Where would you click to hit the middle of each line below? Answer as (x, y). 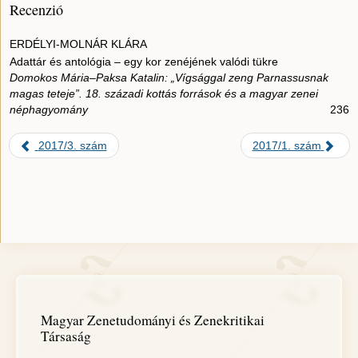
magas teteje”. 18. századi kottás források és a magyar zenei (164, 94)
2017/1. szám (286, 146)
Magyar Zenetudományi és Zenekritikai (153, 320)
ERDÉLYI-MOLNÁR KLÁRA (78, 44)
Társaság (66, 336)
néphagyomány (49, 110)
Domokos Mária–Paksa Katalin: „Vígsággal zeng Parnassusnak (169, 78)
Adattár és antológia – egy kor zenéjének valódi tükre (144, 62)
